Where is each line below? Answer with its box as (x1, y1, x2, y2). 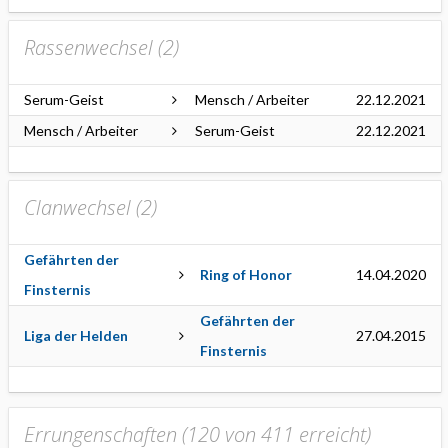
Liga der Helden (24, 327, 128, 344)
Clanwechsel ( (24, 194, 141, 221)
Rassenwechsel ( (24, 34, 163, 61)
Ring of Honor (200, 266, 292, 283)
